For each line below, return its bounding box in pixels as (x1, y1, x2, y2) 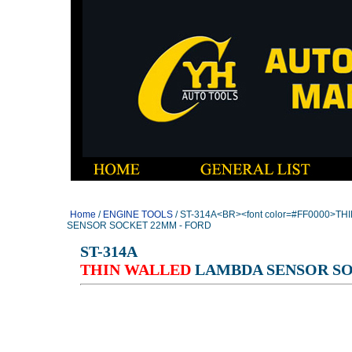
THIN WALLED (79, 261, 191, 278)
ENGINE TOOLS (102, 209, 173, 220)
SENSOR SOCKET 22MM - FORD (66, 220, 211, 231)
